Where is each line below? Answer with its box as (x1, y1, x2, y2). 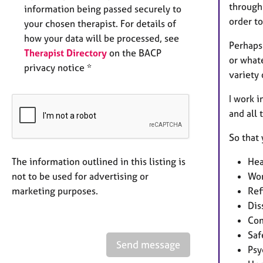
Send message (116, 238, 180, 251)
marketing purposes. (12, 185, 98, 197)
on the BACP (107, 47, 161, 59)
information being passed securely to (24, 3, 181, 15)
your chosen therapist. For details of (24, 18, 176, 29)
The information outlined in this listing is (12, 156, 186, 167)
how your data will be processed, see (24, 32, 179, 44)
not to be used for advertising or (12, 170, 149, 182)
